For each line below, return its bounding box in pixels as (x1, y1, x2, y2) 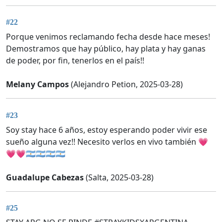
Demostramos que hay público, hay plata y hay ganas (6, 43, 206, 55)
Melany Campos (6, 79, 69, 90)
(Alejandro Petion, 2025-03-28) (69, 79, 183, 90)
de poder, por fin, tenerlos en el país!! (6, 55, 144, 66)
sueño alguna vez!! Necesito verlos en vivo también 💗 (6, 136, 208, 147)
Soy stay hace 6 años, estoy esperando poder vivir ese (6, 124, 207, 135)
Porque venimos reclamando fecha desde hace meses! (6, 31, 210, 43)
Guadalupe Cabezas (6, 171, 84, 183)
